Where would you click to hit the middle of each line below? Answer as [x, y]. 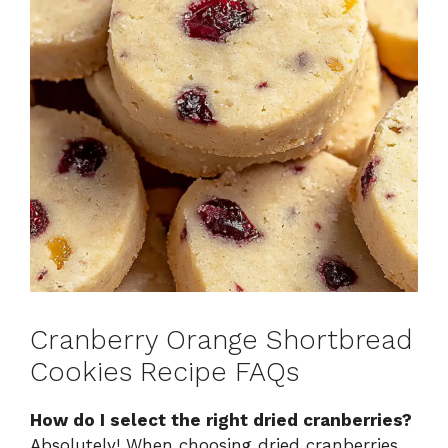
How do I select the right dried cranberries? [221, 420]
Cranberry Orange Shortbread [221, 340]
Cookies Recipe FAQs [164, 372]
